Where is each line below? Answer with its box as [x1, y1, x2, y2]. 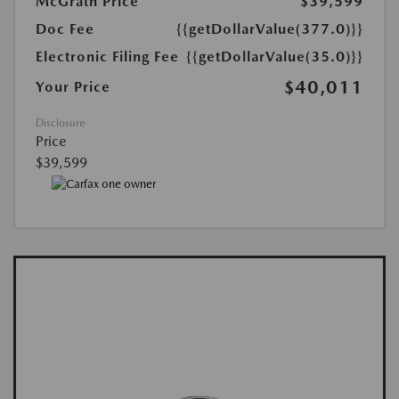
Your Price [36, 78, 110, 96]
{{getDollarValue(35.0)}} [186, 48, 363, 66]
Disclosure [36, 117, 85, 130]
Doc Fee [36, 20, 94, 38]
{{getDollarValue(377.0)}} [176, 20, 363, 38]
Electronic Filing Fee [36, 48, 179, 66]
